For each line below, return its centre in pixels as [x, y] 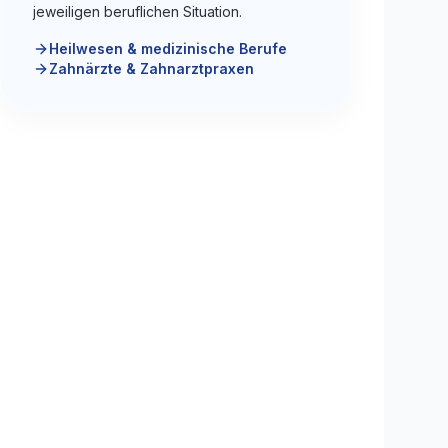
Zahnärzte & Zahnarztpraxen [151, 69]
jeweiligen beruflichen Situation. [137, 12]
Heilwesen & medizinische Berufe [168, 49]
